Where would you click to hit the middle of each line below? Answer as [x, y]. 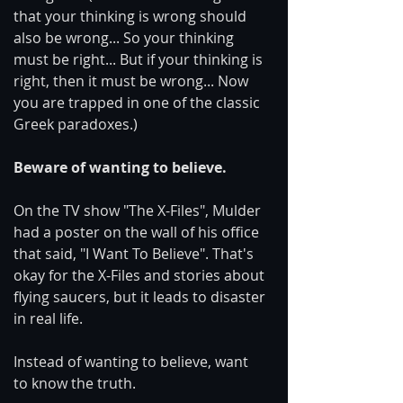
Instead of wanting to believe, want [133, 361]
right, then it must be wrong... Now [133, 81]
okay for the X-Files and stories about [141, 275]
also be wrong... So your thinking [125, 37]
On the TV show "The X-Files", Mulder [139, 210]
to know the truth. [75, 383]
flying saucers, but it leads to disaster [141, 296]
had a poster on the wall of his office [138, 232]
